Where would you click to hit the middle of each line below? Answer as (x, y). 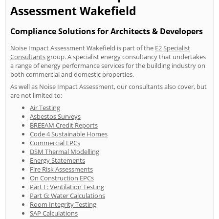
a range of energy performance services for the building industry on (108, 65)
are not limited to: (36, 95)
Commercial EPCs (55, 142)
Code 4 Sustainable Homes (69, 134)
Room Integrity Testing (63, 204)
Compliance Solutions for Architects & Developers (107, 32)
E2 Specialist (173, 48)
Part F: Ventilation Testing (67, 186)
